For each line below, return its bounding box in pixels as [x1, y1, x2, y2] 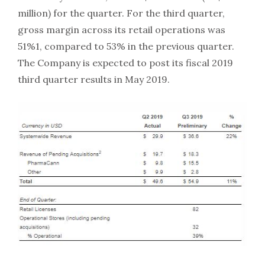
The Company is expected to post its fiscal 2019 [18, 57, 233, 69]
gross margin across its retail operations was [18, 24, 225, 35]
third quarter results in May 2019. [18, 73, 170, 85]
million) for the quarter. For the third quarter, [18, 7, 225, 19]
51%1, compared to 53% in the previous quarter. [18, 40, 234, 52]
